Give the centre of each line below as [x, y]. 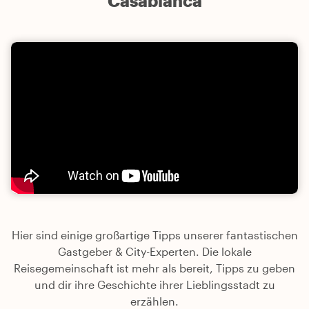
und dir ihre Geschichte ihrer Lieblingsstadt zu [154, 285]
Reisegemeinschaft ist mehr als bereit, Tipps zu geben [154, 268]
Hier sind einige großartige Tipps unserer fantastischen [154, 235]
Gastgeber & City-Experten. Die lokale [154, 252]
